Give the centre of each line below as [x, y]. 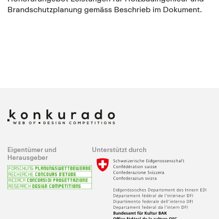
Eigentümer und [32, 150]
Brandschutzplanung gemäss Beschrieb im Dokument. [105, 9]
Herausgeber [28, 157]
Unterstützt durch [119, 150]
